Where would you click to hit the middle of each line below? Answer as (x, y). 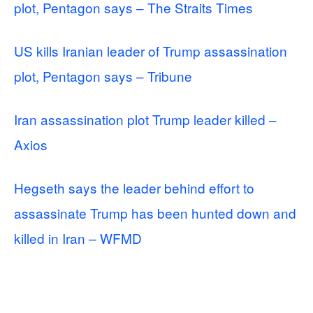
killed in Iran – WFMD (78, 238)
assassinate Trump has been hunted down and (155, 212)
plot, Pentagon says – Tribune (103, 75)
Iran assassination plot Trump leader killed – (145, 119)
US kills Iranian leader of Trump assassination (151, 50)
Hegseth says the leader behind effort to (134, 187)
